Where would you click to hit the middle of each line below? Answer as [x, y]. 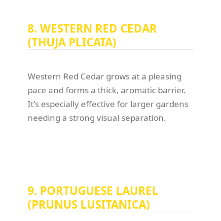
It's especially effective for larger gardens [108, 104]
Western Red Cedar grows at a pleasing [105, 76]
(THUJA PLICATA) [72, 42]
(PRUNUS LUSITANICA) [89, 205]
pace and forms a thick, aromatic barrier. [107, 90]
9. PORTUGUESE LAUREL [93, 191]
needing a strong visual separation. [97, 118]
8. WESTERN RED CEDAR [92, 29]
